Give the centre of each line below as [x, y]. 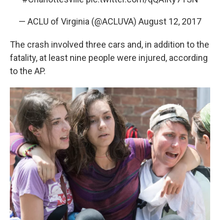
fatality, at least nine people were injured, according [109, 58]
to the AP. [28, 71]
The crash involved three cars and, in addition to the [110, 45]
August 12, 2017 [170, 22]
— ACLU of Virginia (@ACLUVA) [79, 22]
